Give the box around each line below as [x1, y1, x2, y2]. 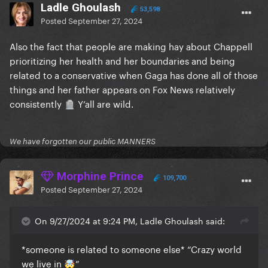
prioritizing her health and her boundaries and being [10, 53, 235, 68]
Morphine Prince [54, 169, 144, 184]
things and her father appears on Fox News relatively [10, 81, 235, 96]
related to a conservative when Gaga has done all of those [10, 67, 258, 82]
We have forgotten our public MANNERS [10, 136, 156, 147]
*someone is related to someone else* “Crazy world [22, 241, 242, 256]
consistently [10, 96, 64, 111]
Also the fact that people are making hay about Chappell [10, 38, 252, 53]
